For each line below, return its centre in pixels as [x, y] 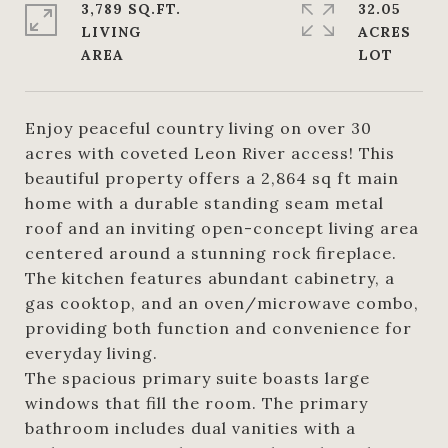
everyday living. [91, 353]
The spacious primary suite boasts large [197, 378]
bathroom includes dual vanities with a [190, 428]
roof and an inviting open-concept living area [222, 228]
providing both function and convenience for [218, 328]
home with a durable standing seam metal [204, 203]
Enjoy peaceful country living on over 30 [198, 128]
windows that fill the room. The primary [196, 403]
